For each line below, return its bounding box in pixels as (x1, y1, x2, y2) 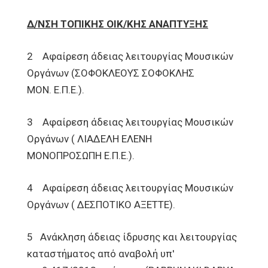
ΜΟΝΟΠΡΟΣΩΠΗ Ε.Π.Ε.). (27, 150, 135, 162)
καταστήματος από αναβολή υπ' (27, 248, 174, 260)
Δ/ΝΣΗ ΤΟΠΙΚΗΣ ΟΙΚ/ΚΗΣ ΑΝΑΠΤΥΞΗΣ (27, 18, 208, 30)
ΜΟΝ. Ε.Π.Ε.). (27, 84, 84, 96)
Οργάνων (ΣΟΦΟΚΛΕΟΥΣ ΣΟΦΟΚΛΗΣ (27, 67, 194, 79)
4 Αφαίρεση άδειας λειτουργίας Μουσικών (27, 182, 233, 194)
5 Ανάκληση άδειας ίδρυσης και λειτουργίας (27, 231, 237, 243)
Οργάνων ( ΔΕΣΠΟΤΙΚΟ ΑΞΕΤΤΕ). (27, 199, 175, 211)
